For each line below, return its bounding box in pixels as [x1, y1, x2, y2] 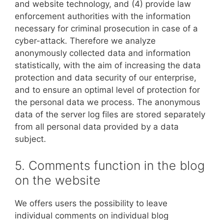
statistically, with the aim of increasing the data [15, 60, 201, 70]
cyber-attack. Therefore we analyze [15, 36, 156, 46]
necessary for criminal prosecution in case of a [15, 24, 198, 33]
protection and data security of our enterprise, [15, 73, 196, 82]
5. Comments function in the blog [15, 158, 205, 173]
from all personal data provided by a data [15, 122, 179, 132]
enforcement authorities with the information [15, 11, 191, 21]
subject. [15, 134, 46, 144]
